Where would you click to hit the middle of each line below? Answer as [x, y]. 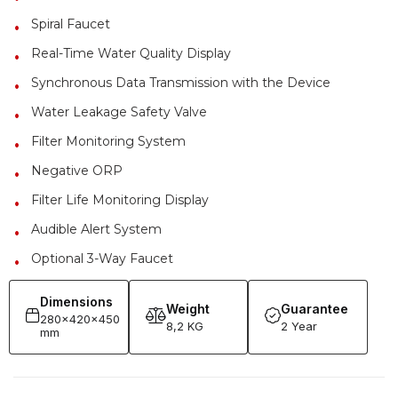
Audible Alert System [96, 229]
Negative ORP [77, 171]
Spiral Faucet [71, 24]
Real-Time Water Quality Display [131, 53]
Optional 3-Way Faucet [102, 259]
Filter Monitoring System [108, 141]
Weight [187, 308]
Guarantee [315, 308]
